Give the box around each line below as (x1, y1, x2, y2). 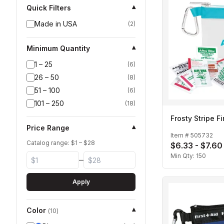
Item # (170, 131, 190, 139)
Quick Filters (26, 3, 71, 12)
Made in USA (34, 19, 77, 28)
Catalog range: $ (26, 139, 75, 146)
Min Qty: (170, 152, 196, 160)
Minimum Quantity (26, 44, 90, 52)
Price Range (26, 123, 69, 132)
